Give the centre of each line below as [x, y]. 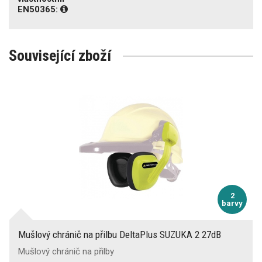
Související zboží [60, 55]
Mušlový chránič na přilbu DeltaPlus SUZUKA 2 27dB [120, 234]
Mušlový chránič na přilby [66, 251]
